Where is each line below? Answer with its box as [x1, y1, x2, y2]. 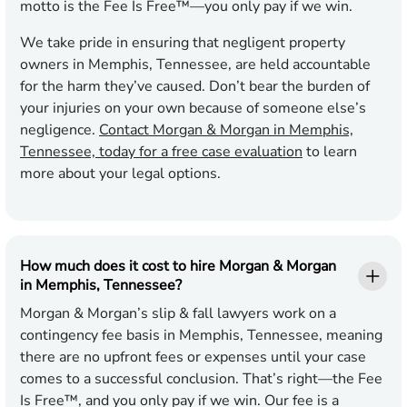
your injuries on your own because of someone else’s [20, 98, 366, 119]
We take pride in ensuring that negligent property [20, 33, 345, 54]
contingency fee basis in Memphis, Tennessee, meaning [20, 325, 382, 346]
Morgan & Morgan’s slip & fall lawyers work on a [20, 303, 336, 324]
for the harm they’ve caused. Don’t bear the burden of [20, 76, 370, 97]
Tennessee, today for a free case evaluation [20, 142, 303, 163]
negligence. [20, 120, 99, 141]
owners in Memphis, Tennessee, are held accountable [20, 55, 371, 75]
